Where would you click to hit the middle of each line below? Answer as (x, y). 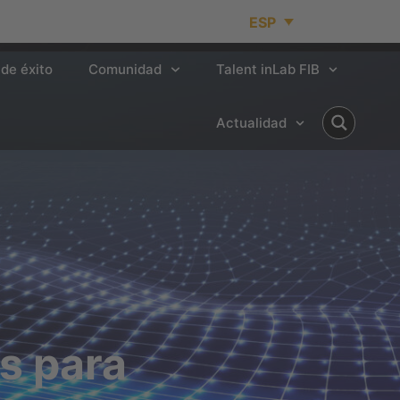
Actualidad (251, 123)
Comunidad (125, 69)
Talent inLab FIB (267, 69)
